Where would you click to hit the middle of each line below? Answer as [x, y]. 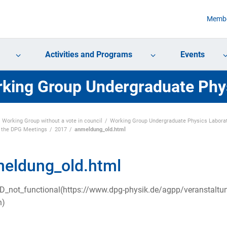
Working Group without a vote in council [52, 121]
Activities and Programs [89, 55]
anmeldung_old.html [100, 129]
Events [192, 55]
